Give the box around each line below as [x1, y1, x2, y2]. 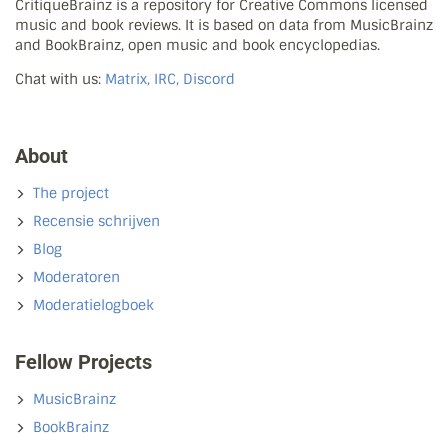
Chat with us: [15, 70, 105, 89]
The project [33, 184, 109, 203]
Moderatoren [33, 268, 120, 287]
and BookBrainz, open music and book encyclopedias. [15, 36, 380, 55]
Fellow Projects [15, 350, 152, 375]
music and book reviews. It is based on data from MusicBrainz [15, 16, 433, 35]
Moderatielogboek [33, 296, 154, 315]
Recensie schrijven [33, 212, 160, 231]
